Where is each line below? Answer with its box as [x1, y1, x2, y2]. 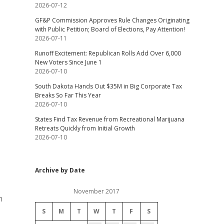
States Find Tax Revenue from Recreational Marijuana [34, 115, 184, 123]
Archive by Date [34, 166, 85, 174]
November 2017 [73, 187, 119, 195]
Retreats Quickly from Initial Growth [34, 124, 135, 132]
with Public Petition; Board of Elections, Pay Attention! [34, 25, 185, 33]
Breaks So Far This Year [34, 91, 101, 99]
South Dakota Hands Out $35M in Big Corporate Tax [34, 82, 182, 90]
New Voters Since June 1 [34, 58, 102, 66]
